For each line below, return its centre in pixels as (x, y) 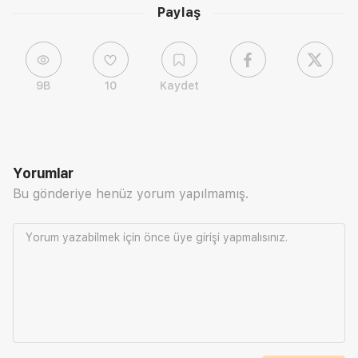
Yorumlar (43, 173)
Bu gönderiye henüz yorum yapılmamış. (131, 194)
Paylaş (179, 13)
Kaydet (179, 86)
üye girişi (197, 238)
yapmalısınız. (254, 238)
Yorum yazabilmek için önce (99, 238)
